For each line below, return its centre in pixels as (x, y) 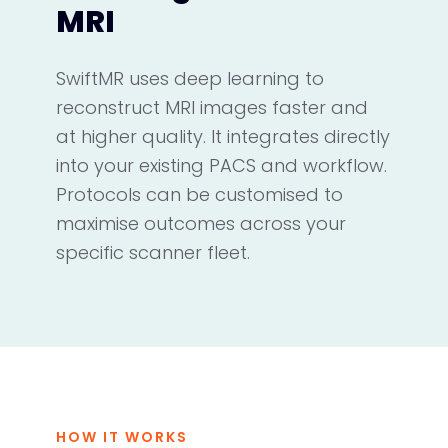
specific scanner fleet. (153, 252)
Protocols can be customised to (199, 194)
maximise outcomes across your (201, 223)
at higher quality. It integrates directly (223, 136)
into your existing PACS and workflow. (221, 165)
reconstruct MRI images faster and (212, 107)
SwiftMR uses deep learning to (190, 78)
